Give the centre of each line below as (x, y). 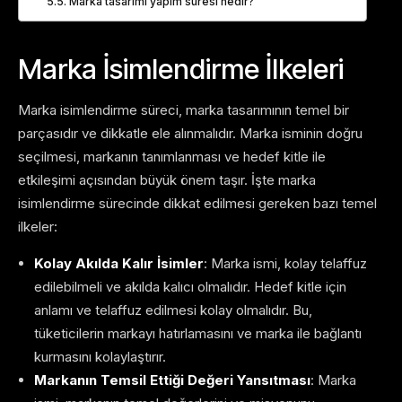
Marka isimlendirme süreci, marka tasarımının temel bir (184, 110)
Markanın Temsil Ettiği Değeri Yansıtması (172, 380)
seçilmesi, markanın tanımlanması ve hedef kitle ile (172, 157)
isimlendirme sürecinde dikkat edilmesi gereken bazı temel (197, 204)
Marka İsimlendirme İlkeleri (181, 69)
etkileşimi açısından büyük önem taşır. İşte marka (167, 180)
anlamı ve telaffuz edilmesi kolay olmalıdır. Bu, (173, 310)
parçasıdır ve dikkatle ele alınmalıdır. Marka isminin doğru (190, 134)
